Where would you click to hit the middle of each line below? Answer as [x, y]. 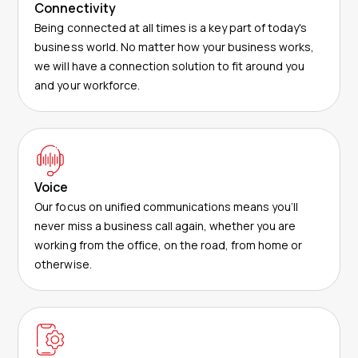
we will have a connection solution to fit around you [170, 66]
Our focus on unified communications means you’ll [167, 206]
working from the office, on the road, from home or [169, 245]
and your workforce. [87, 85]
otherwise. [63, 264]
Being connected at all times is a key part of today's [171, 27]
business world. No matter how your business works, [175, 46]
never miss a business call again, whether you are [165, 225]
